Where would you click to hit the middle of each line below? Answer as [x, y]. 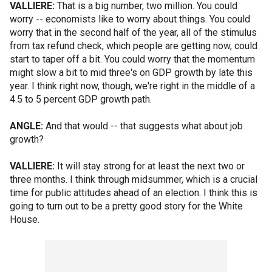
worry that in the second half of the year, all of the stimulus [133, 32]
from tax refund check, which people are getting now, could [134, 46]
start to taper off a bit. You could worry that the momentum [132, 59]
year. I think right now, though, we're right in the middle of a [132, 86]
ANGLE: [26, 126]
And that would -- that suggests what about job [143, 126]
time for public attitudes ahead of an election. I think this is [134, 193]
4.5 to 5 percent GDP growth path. [81, 99]
